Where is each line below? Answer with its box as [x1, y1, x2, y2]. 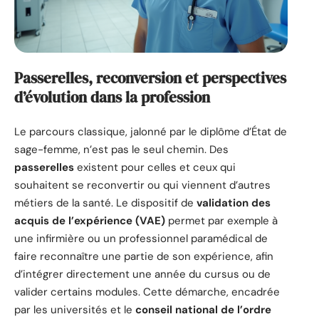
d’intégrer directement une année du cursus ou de [14, 266, 271, 281]
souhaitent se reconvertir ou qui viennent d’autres [14, 177, 271, 192]
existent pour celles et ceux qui [74, 159, 236, 174]
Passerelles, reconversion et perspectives [14, 68, 286, 89]
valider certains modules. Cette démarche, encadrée [14, 284, 280, 299]
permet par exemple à [165, 213, 278, 228]
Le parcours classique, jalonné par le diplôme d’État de [14, 124, 287, 139]
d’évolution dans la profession [14, 87, 210, 108]
